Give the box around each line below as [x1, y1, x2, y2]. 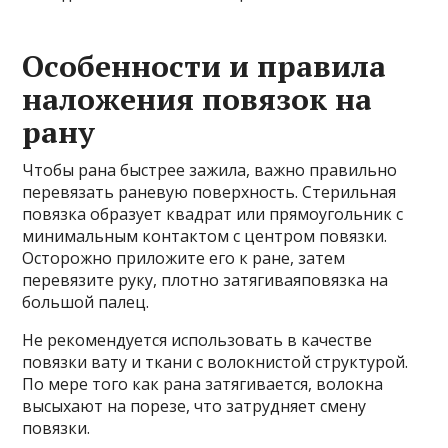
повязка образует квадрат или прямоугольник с [22, 202, 404, 225]
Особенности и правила [22, 45, 387, 86]
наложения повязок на [22, 78, 373, 119]
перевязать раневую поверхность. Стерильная [22, 180, 397, 203]
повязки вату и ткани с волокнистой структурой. [22, 350, 409, 373]
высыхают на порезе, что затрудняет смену [22, 394, 367, 417]
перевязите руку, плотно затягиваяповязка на [22, 268, 389, 291]
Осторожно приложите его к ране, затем [22, 246, 346, 269]
